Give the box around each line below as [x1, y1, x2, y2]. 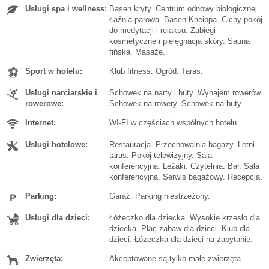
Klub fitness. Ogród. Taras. [109, 67, 203, 76]
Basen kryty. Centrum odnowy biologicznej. [109, 4, 259, 14]
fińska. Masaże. [109, 47, 165, 57]
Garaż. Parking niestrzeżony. [109, 192, 210, 201]
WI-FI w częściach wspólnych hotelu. [109, 118, 239, 128]
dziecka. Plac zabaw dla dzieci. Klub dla [109, 224, 250, 234]
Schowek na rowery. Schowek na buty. [109, 99, 243, 109]
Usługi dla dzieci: [25, 213, 90, 223]
